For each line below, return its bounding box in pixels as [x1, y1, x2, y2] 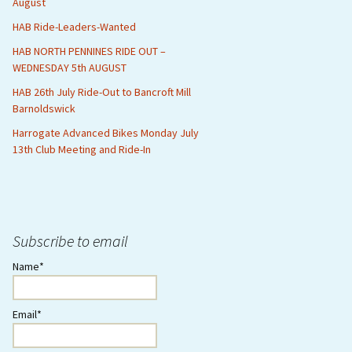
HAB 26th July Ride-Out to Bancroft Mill [13, 85, 191, 99]
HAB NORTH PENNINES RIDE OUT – [13, 44, 166, 58]
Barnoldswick [13, 101, 75, 115]
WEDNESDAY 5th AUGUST [13, 60, 126, 75]
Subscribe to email [13, 231, 128, 251]
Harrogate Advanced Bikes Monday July [13, 126, 199, 140]
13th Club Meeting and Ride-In [13, 142, 151, 156]
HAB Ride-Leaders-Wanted [13, 20, 136, 34]
